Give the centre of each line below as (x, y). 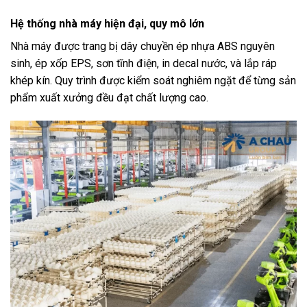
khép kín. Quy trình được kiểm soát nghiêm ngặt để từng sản (153, 81)
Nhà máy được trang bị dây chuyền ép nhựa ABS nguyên (143, 47)
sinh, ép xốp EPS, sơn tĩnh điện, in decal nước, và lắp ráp (144, 64)
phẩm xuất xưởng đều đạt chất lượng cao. (109, 98)
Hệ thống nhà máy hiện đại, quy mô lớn (107, 24)
